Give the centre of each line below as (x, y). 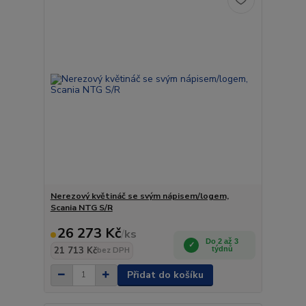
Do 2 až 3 (222, 241)
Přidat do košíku (165, 275)
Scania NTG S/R (81, 207)
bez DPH (113, 250)
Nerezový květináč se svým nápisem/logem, (139, 196)
